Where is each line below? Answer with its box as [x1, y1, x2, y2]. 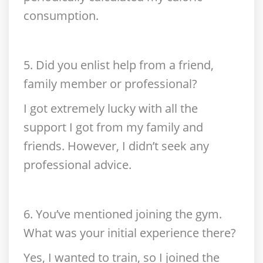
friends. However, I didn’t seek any [23, 138, 209, 154]
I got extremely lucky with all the [23, 100, 198, 116]
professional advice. [23, 157, 131, 173]
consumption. [23, 8, 99, 23]
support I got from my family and [23, 119, 203, 135]
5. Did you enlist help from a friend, [23, 57, 214, 73]
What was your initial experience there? [23, 225, 236, 241]
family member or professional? [23, 76, 197, 92]
